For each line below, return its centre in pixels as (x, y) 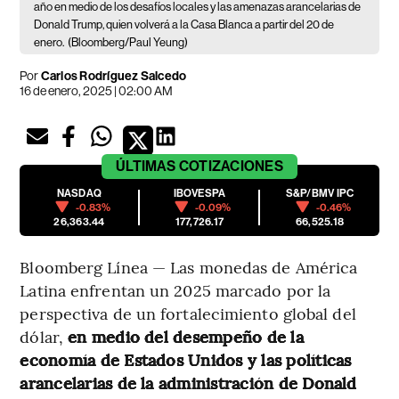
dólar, (44, 336)
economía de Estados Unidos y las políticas (186, 359)
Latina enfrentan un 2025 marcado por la (175, 289)
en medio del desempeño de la (186, 336)
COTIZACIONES (231, 166)
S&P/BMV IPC (320, 193)
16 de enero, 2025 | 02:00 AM (97, 90)
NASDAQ (79, 193)
